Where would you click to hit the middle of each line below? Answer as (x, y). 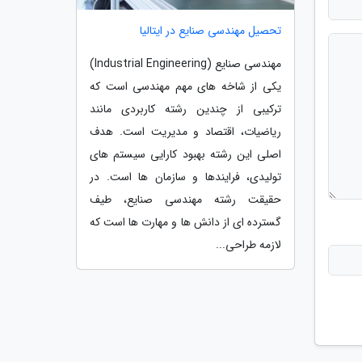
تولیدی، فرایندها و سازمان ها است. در (185, 177)
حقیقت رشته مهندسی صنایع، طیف (185, 199)
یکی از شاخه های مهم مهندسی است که (185, 86)
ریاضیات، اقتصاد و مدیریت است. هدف (185, 131)
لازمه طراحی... (248, 244)
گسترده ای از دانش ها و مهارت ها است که (185, 222)
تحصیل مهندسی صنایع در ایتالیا (210, 30)
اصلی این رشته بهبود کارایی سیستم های (185, 154)
